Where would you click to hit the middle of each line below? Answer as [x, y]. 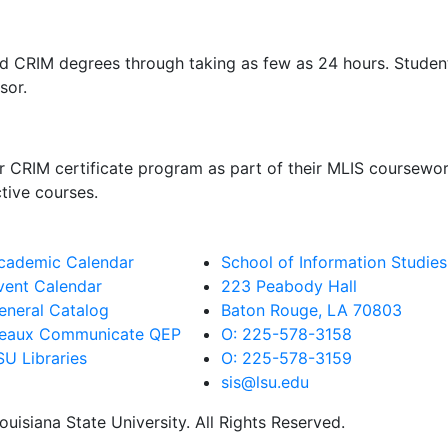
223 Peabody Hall [289, 285]
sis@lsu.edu [265, 381]
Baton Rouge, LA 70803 [311, 309]
